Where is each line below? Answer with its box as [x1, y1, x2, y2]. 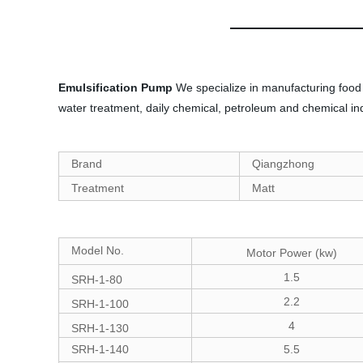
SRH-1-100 [71, 297, 129, 310]
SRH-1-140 [71, 343, 129, 356]
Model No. [71, 244, 124, 257]
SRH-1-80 [71, 273, 122, 286]
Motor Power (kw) [246, 246, 337, 259]
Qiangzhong [252, 157, 314, 170]
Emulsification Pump [58, 81, 173, 94]
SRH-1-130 [71, 322, 129, 335]
